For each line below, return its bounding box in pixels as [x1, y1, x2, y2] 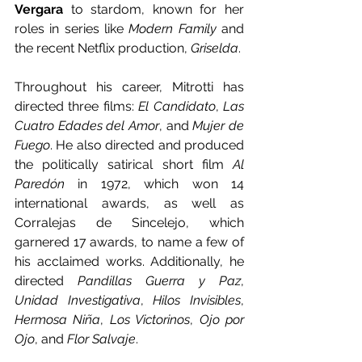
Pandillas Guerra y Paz [78, 272, 241, 288]
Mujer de [192, 117, 245, 133]
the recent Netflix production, [15, 40, 191, 56]
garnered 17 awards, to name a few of [15, 234, 244, 250]
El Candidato [138, 98, 216, 114]
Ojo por [199, 311, 245, 327]
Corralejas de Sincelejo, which [15, 214, 244, 230]
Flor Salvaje [67, 330, 136, 347]
